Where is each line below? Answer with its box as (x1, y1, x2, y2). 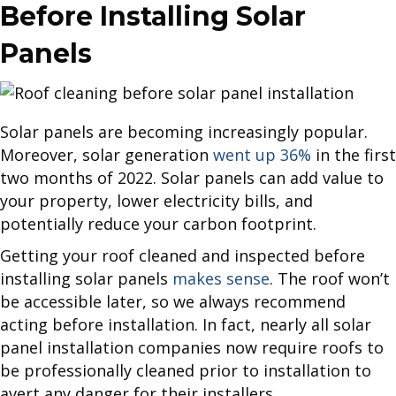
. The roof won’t (270, 268, 390, 290)
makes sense (172, 268, 270, 290)
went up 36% (213, 144, 311, 166)
